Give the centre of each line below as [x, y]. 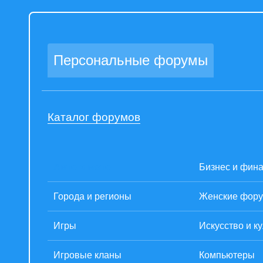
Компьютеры [227, 255]
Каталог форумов [94, 117]
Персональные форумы [131, 60]
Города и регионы [92, 196]
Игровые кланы [87, 255]
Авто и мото [82, 167]
